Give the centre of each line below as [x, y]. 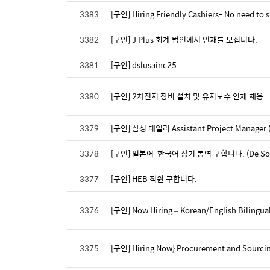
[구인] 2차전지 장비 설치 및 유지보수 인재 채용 [187, 96]
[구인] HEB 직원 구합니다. [154, 178]
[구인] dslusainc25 [144, 64]
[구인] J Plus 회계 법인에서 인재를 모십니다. [184, 39]
